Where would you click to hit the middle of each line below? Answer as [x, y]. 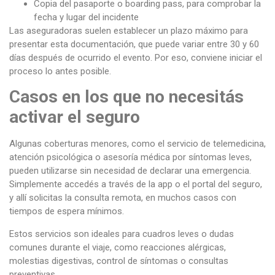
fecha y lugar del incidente [86, 17]
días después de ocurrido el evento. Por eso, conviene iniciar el [136, 58]
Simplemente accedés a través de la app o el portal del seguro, [136, 184]
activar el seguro [75, 117]
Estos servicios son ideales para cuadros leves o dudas [122, 234]
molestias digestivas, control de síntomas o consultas [119, 261]
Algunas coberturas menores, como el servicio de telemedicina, [137, 144]
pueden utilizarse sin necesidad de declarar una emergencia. [130, 171]
